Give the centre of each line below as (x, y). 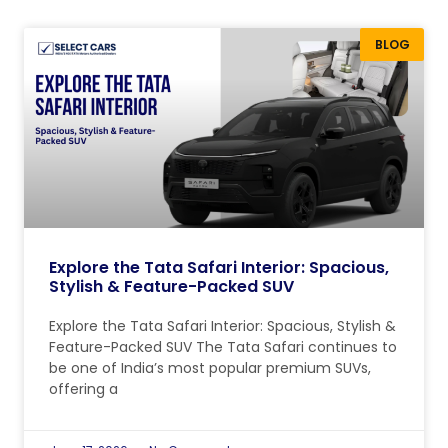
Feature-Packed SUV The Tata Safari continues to (223, 347)
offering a (83, 389)
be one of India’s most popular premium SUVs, (210, 368)
